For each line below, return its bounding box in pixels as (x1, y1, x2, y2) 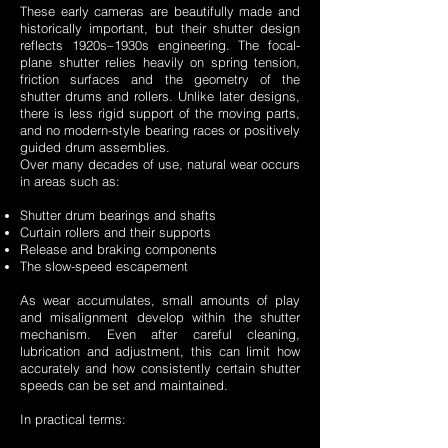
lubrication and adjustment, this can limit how (20, 343, 300, 360)
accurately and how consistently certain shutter (20, 360, 300, 377)
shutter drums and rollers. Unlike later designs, (20, 88, 300, 105)
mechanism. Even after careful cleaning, (20, 326, 300, 343)
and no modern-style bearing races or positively (20, 122, 300, 139)
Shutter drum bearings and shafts (20, 207, 216, 224)
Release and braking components (20, 241, 217, 258)
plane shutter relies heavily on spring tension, (20, 54, 300, 71)
